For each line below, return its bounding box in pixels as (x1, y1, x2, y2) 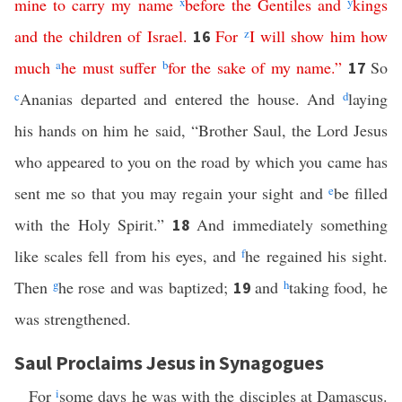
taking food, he (288, 276, 389, 298)
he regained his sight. (245, 245, 389, 267)
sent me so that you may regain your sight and (14, 182, 328, 204)
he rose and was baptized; (57, 276, 233, 298)
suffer (119, 57, 157, 78)
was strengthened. (14, 308, 131, 329)
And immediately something (197, 214, 389, 235)
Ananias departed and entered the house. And (20, 88, 343, 109)
